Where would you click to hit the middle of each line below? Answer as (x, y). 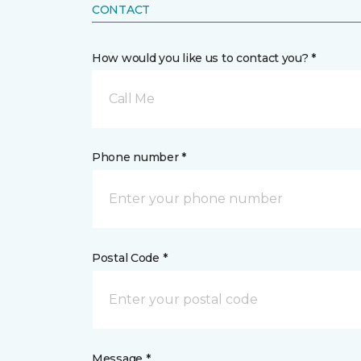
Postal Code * (130, 258)
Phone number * (139, 157)
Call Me (132, 99)
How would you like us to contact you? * (204, 58)
